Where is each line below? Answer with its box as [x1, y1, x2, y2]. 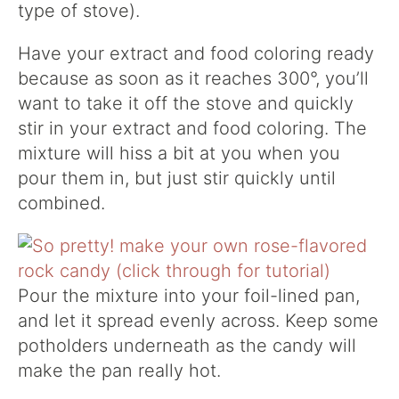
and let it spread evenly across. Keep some [18, 310, 379, 332]
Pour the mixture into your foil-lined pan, [18, 285, 360, 307]
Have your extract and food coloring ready [18, 43, 374, 65]
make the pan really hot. [18, 360, 221, 382]
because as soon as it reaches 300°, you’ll [18, 68, 369, 90]
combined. [18, 192, 110, 215]
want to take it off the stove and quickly [18, 93, 354, 115]
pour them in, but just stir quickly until [18, 167, 336, 190]
